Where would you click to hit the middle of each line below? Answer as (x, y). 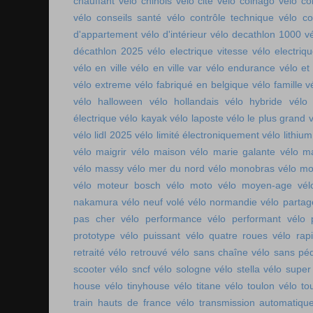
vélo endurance (241, 68)
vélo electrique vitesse (197, 51)
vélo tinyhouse (137, 286)
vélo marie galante (233, 152)
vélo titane (197, 286)
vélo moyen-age (255, 185)
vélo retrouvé (138, 252)
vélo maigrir (100, 152)
